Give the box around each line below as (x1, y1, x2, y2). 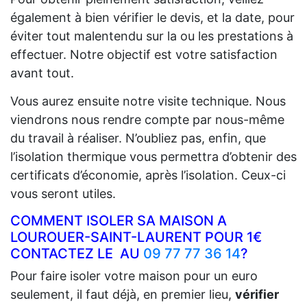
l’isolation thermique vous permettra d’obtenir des (10, 149, 297, 164)
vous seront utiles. (10, 186, 116, 201)
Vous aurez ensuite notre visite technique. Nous (10, 93, 286, 108)
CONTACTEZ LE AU (10, 245, 143, 262)
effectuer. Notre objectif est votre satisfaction (10, 47, 278, 62)
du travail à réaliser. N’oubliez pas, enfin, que (10, 130, 266, 145)
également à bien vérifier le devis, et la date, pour (10, 10, 295, 25)
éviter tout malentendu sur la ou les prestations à (10, 28, 293, 43)
